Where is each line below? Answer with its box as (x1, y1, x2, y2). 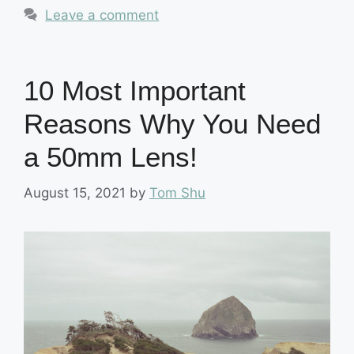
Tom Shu (149, 184, 205, 201)
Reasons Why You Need (24, 108, 321, 140)
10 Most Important (24, 75, 246, 107)
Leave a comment (45, 7, 160, 24)
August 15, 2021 (24, 184, 126, 201)
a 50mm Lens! (24, 141, 198, 173)
